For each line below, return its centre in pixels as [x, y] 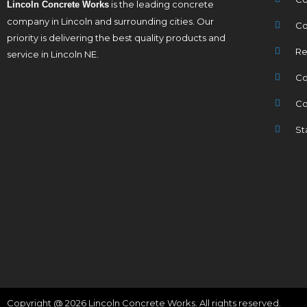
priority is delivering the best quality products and [116, 37]
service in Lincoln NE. [54, 54]
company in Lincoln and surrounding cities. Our [110, 21]
